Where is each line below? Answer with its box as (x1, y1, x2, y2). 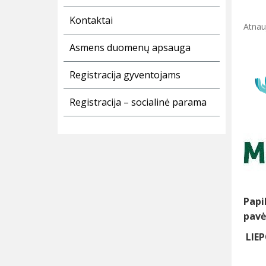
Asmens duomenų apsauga (69, 41, 191, 55)
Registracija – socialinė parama (69, 96, 207, 109)
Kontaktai (69, 14, 113, 27)
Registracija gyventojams (69, 68, 180, 82)
